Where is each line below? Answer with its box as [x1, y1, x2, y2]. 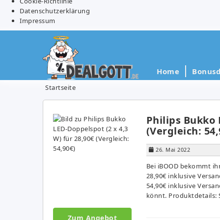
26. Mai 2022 [156, 145, 190, 153]
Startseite [45, 82, 76, 92]
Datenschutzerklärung [20, 6, 90, 15]
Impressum [20, 16, 55, 25]
